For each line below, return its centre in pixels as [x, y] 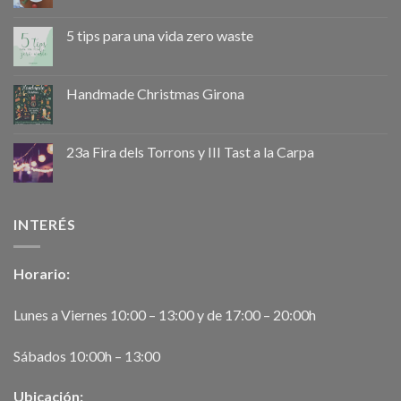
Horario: [42, 273]
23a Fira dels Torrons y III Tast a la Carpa [190, 152]
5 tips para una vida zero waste [160, 36]
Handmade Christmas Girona [155, 94]
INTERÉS [45, 225]
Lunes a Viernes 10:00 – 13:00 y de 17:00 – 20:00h [165, 314]
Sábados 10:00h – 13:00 [87, 355]
